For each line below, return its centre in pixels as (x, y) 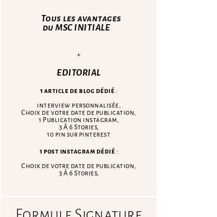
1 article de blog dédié (77, 91)
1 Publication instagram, (79, 120)
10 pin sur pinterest (79, 134)
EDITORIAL (79, 72)
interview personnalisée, (79, 105)
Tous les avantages (81, 18)
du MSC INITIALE (76, 27)
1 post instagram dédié (77, 151)
